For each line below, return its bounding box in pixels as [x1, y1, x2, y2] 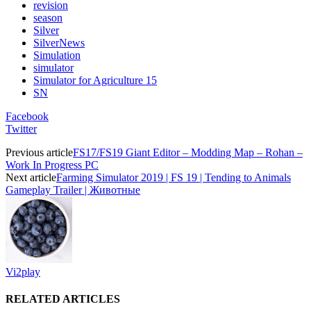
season [33, 11, 62, 24]
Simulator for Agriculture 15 [33, 74, 157, 86]
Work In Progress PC [6, 158, 99, 171]
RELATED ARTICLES [6, 293, 120, 305]
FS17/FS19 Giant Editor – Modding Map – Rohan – [73, 146, 303, 158]
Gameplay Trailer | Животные [6, 183, 140, 196]
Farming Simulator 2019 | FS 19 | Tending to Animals [56, 171, 291, 183]
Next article [6, 171, 56, 183]
